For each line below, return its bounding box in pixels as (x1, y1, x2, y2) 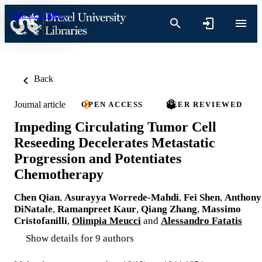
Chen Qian (14, 191, 60, 203)
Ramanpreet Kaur (57, 203, 136, 215)
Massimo (202, 203, 241, 215)
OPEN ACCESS (81, 100, 143, 109)
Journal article (14, 99, 65, 109)
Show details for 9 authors (26, 232, 134, 244)
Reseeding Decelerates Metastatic (14, 135, 215, 150)
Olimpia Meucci (72, 215, 141, 226)
